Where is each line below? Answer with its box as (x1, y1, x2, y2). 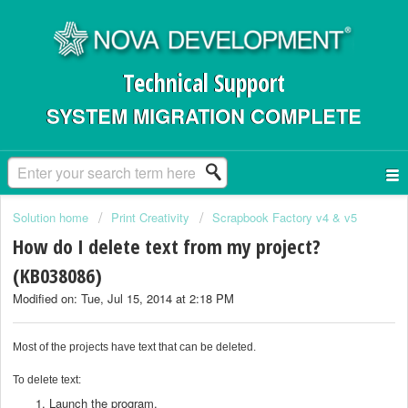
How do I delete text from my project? (13, 232, 321, 260)
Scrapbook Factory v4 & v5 (212, 209, 357, 226)
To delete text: (13, 372, 81, 386)
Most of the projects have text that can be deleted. (13, 340, 256, 353)
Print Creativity (111, 209, 189, 226)
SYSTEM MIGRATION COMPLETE (46, 101, 362, 130)
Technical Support (123, 66, 285, 99)
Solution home (13, 209, 92, 226)
